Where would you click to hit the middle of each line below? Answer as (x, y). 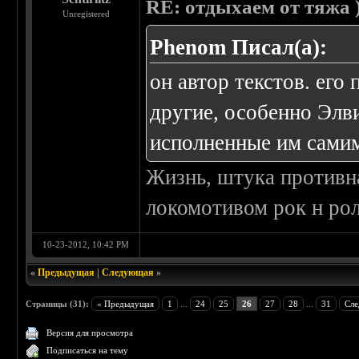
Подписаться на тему (88, 351)
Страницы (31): (58, 304)
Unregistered (86, 14)
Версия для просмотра (90, 333)
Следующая (128, 273)
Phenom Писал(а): (239, 48)
